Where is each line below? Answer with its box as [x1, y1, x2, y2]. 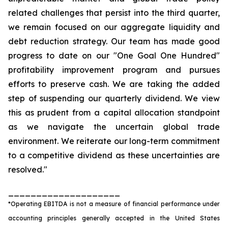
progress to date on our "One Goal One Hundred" [8, 50, 220, 61]
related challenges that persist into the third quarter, [8, 8, 220, 18]
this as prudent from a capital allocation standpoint [8, 107, 220, 118]
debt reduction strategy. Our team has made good [8, 36, 220, 46]
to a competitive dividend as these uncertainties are [8, 150, 220, 160]
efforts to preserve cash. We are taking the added [8, 79, 220, 89]
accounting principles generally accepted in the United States [8, 214, 220, 222]
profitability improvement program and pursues [8, 65, 220, 75]
